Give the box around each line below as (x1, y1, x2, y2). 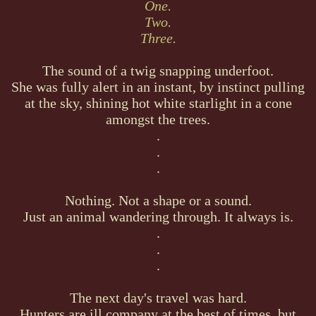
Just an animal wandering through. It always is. (23, 208, 293, 224)
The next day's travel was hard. (69, 289, 247, 305)
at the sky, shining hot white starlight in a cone (24, 95, 292, 111)
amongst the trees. (106, 111, 210, 127)
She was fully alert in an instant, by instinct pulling (11, 78, 305, 95)
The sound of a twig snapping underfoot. (42, 62, 274, 78)
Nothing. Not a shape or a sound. (64, 192, 252, 208)
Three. (140, 30, 176, 46)
